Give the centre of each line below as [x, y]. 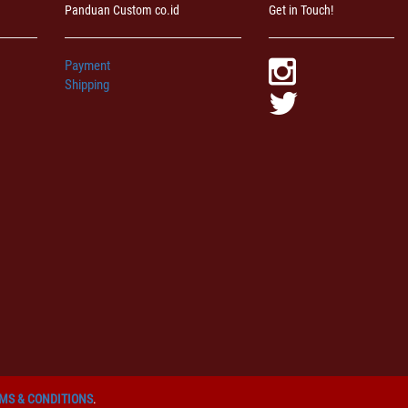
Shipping [87, 84]
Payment [87, 65]
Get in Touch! [301, 10]
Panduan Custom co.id [122, 10]
